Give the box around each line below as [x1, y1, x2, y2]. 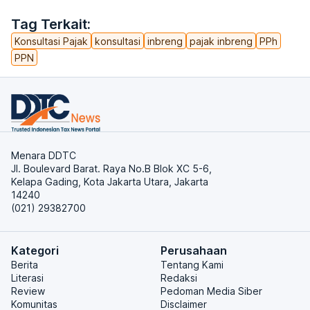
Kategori [11, 244, 59, 257]
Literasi [11, 272, 44, 284]
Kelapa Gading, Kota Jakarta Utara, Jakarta [11, 176, 208, 188]
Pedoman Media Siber [161, 285, 262, 297]
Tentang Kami [161, 259, 224, 271]
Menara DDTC [11, 149, 76, 161]
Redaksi [161, 272, 197, 284]
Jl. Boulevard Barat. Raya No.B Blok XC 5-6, [11, 163, 212, 174]
